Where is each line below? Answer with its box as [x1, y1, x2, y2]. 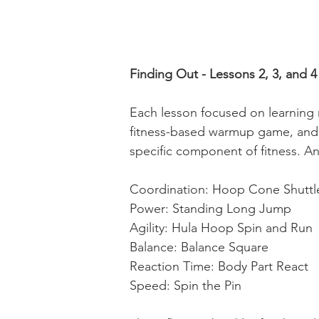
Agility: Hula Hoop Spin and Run [130, 220, 313, 236]
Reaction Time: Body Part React [130, 258, 308, 274]
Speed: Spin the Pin [130, 278, 241, 293]
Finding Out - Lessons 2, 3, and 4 [130, 66, 317, 82]
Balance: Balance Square [130, 239, 268, 255]
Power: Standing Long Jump [130, 201, 291, 216]
